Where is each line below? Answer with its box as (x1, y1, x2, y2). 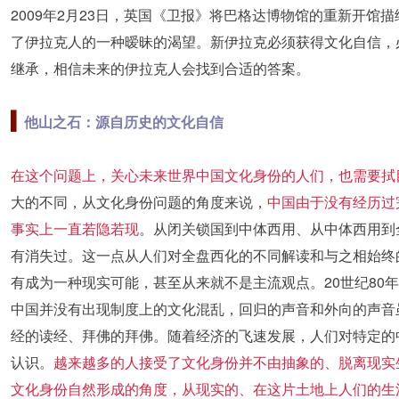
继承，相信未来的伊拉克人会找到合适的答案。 (10, 58, 310, 78)
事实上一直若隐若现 (10, 218, 139, 239)
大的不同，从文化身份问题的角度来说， (10, 191, 267, 212)
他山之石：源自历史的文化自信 (23, 111, 224, 132)
